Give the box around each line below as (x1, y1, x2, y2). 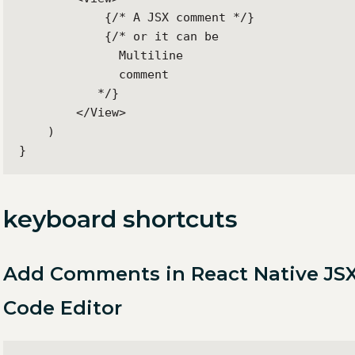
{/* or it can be (19, 29, 219, 44)
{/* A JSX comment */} (19, 10, 254, 25)
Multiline (19, 48, 183, 63)
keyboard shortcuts (3, 204, 238, 234)
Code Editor (3, 296, 122, 319)
